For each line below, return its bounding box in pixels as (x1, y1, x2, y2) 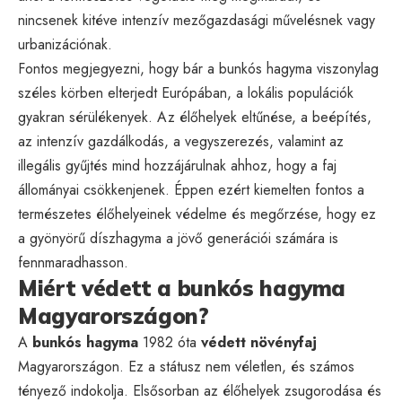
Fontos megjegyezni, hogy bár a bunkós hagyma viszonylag (18, 57, 379, 79)
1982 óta (138, 331, 201, 353)
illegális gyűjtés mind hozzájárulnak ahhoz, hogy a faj (18, 154, 336, 176)
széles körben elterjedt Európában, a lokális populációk (18, 82, 354, 103)
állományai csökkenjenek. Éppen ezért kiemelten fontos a (18, 179, 364, 200)
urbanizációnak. (18, 33, 112, 55)
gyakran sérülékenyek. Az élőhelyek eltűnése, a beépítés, (18, 106, 371, 127)
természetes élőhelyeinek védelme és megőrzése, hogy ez (18, 203, 376, 224)
